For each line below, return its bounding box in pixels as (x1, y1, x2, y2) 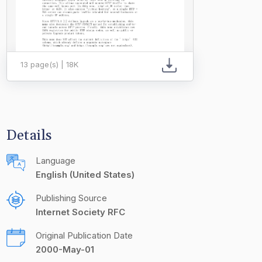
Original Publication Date (36, 230, 133, 241)
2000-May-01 (36, 244, 94, 255)
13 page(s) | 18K (20, 60, 78, 69)
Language (36, 155, 75, 166)
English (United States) (36, 169, 135, 180)
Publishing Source (36, 192, 107, 204)
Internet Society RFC (36, 206, 125, 218)
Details (6, 127, 52, 144)
